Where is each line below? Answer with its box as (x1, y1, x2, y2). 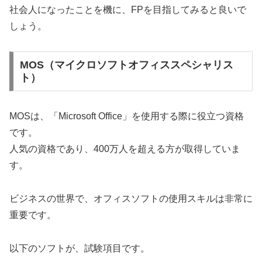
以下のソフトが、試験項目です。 (9, 243, 150, 253)
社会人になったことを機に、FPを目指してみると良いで (9, 5, 246, 15)
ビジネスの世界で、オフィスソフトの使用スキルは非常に (9, 193, 253, 204)
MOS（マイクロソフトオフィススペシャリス (19, 59, 233, 71)
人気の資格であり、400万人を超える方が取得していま (9, 143, 240, 154)
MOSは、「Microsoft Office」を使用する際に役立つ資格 (9, 111, 244, 121)
